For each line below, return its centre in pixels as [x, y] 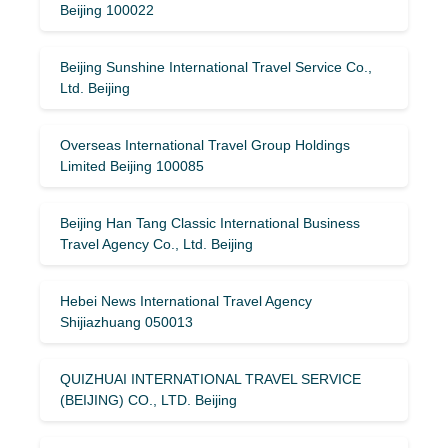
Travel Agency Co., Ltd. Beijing [156, 243]
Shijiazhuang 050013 [126, 321]
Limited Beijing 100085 [132, 165]
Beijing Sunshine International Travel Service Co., [216, 66]
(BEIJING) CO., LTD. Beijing [148, 399]
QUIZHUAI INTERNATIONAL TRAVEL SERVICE [210, 378]
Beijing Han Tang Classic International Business [210, 222]
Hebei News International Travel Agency [186, 300]
